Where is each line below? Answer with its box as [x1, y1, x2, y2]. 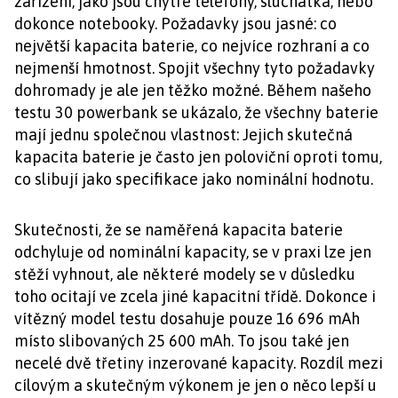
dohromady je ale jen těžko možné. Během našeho [14, 81, 371, 99]
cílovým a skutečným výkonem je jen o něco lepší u [14, 376, 377, 394]
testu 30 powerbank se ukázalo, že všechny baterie [14, 103, 378, 122]
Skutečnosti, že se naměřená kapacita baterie [14, 220, 343, 239]
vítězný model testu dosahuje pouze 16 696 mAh [14, 309, 360, 328]
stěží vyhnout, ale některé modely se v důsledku [14, 265, 355, 283]
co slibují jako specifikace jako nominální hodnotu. [14, 170, 377, 188]
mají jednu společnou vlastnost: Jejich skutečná [14, 125, 353, 144]
